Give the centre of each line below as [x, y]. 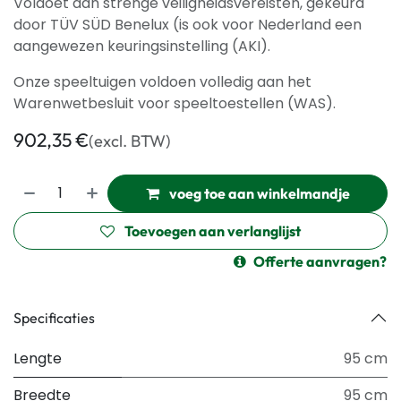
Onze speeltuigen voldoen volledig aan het [162, 82]
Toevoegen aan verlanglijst [213, 231]
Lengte [38, 358]
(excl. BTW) [130, 141]
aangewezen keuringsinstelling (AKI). [144, 46]
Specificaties [54, 317]
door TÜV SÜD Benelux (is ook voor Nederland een [188, 25]
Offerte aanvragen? [320, 261]
